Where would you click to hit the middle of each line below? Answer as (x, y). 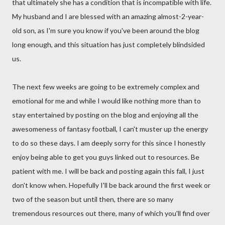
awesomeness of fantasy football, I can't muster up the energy (110, 129)
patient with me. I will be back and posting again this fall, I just (108, 171)
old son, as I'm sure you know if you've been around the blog (106, 30)
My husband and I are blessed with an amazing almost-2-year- (108, 16)
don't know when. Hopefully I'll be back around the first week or (111, 185)
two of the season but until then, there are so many (93, 199)
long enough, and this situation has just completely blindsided (108, 44)
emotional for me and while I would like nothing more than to (106, 101)
